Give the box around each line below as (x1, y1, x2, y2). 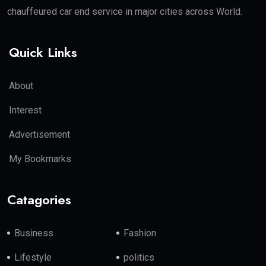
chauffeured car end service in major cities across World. (7, 5, 242, 17)
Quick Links (9, 42, 77, 62)
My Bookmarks (9, 153, 71, 164)
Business (14, 227, 53, 239)
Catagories (7, 189, 71, 209)
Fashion (123, 227, 157, 239)
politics (123, 251, 155, 263)
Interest (9, 104, 42, 116)
